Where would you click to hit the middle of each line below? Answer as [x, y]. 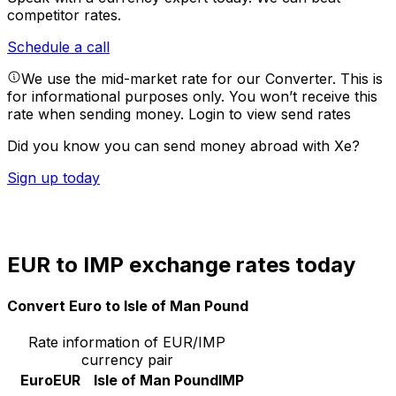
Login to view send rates [270, 114]
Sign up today [53, 178]
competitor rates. [64, 15]
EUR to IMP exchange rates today [181, 265]
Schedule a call [58, 47]
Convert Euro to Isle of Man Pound [128, 305]
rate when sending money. [98, 114]
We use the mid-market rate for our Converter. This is [202, 79]
